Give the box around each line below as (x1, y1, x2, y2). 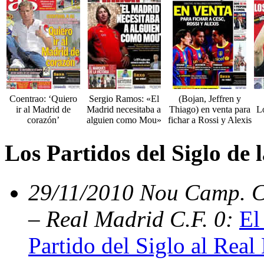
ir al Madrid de (16, 104, 71, 115)
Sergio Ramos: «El (88, 94, 159, 104)
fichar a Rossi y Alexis (167, 115, 252, 126)
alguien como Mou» (86, 115, 161, 126)
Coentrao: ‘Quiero (9, 94, 77, 104)
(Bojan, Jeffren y (178, 94, 241, 104)
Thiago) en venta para (169, 104, 250, 115)
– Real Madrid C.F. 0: (28, 206, 239, 232)
